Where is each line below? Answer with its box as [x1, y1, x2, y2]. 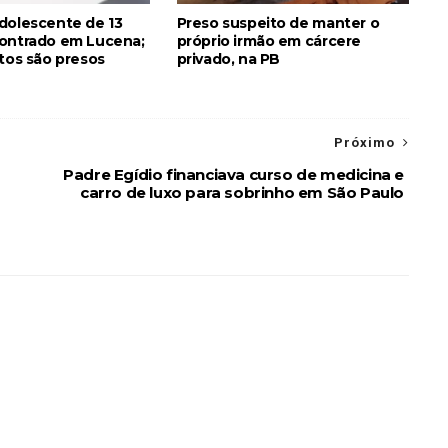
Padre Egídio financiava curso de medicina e [63, 165, 404, 184]
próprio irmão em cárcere [176, 32, 361, 50]
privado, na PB [176, 50, 280, 68]
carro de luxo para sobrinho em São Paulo [79, 183, 404, 202]
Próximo [334, 135, 395, 150]
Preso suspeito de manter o [176, 14, 380, 32]
